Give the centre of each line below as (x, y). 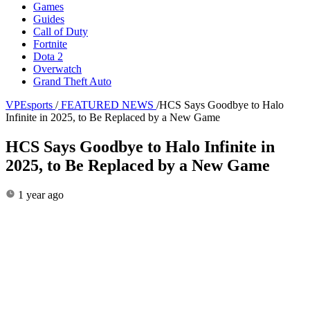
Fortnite (50, 44)
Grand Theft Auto (72, 81)
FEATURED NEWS (107, 104)
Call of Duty (61, 31)
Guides (49, 19)
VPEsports (29, 104)
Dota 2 (48, 56)
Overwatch (57, 69)
